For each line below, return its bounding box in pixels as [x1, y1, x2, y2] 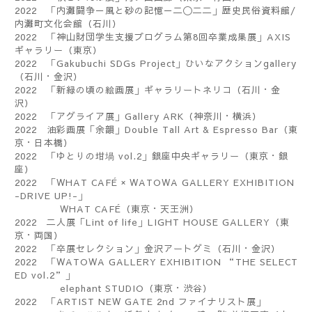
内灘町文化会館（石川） [15, 17, 122, 30]
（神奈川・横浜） [184, 109, 262, 123]
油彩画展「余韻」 [37, 123, 125, 136]
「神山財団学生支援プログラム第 [37, 30, 193, 43]
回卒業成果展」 [198, 30, 267, 43]
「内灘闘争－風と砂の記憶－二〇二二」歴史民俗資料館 [37, 3, 290, 17]
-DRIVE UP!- [15, 189, 78, 202]
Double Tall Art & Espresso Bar [125, 123, 279, 136]
